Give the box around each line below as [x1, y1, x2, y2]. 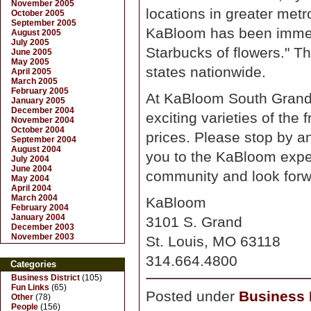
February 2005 [11, 86, 69, 96]
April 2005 [11, 67, 51, 76]
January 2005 [11, 96, 65, 106]
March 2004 [11, 193, 58, 203]
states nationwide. [146, 64, 266, 80]
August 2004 [11, 144, 61, 154]
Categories [10, 259, 56, 269]
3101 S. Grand [146, 214, 242, 230]
